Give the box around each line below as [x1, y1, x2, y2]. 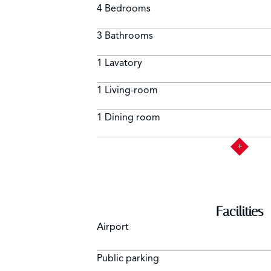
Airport [97, 221, 129, 233]
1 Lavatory [97, 57, 142, 70]
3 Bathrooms [97, 30, 153, 42]
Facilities [216, 204, 263, 220]
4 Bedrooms [97, 2, 151, 15]
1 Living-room [97, 84, 158, 97]
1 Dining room [97, 111, 160, 124]
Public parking [97, 252, 159, 265]
